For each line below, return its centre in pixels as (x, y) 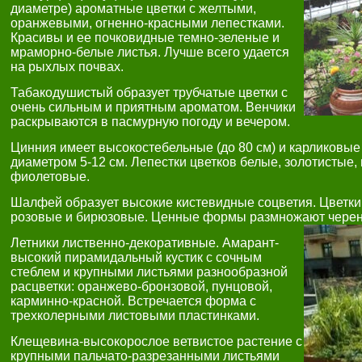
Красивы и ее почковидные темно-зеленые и (145, 38)
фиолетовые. (50, 177)
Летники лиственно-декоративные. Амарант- (145, 243)
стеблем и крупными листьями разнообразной (149, 272)
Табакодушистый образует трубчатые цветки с (149, 93)
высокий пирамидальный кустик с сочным (136, 257)
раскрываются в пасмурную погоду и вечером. (150, 122)
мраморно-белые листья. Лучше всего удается (150, 52)
